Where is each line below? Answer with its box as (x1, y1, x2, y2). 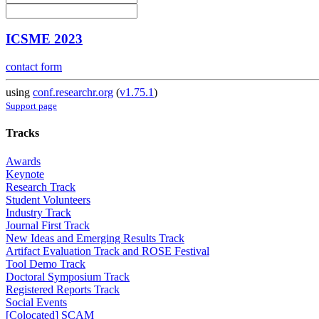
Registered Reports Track (6, 283, 120, 296)
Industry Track (6, 206, 71, 219)
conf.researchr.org (33, 86, 113, 99)
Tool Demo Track (6, 257, 85, 270)
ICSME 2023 (6, 31, 83, 47)
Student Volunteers (6, 193, 90, 206)
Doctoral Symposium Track (6, 270, 130, 283)
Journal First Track (6, 219, 90, 231)
